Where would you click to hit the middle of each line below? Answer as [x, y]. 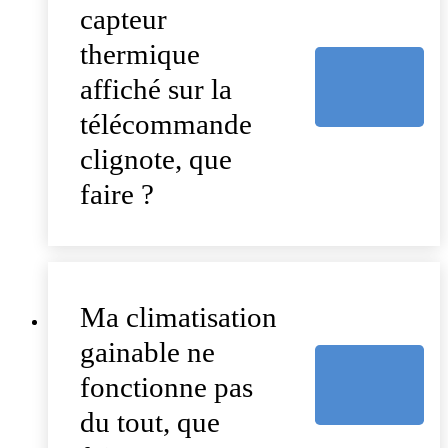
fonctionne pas [166, 387]
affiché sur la [156, 89]
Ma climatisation [178, 317]
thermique [140, 54]
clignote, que [156, 159]
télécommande [166, 124]
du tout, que [150, 422]
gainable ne [147, 352]
